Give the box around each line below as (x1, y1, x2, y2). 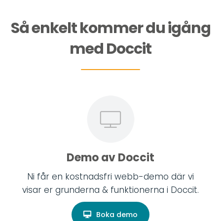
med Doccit (70, 38, 151, 59)
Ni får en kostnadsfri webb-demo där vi (27, 170, 194, 183)
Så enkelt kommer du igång (10, 17, 211, 38)
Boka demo (96, 209, 138, 220)
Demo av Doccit (67, 149, 154, 165)
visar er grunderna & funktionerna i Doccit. (22, 184, 199, 196)
